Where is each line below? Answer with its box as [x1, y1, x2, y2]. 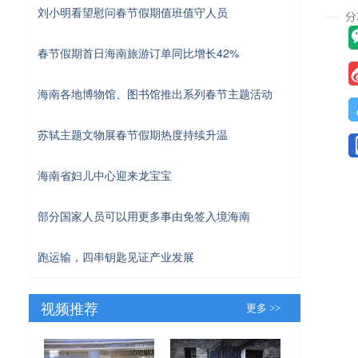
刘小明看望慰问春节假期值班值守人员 [38, 3, 228, 20]
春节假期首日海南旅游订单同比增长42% [38, 44, 239, 61]
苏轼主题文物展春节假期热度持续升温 [38, 125, 228, 142]
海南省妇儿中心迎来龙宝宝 [38, 166, 172, 183]
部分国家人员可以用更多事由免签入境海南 [38, 207, 250, 224]
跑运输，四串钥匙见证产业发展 [38, 248, 194, 265]
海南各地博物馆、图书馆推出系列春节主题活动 [38, 85, 272, 101]
